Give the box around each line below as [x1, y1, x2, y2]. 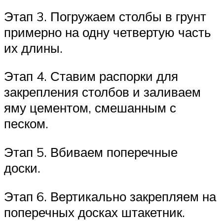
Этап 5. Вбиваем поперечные [4, 144, 178, 160]
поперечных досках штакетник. [4, 204, 185, 220]
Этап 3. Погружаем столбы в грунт [4, 8, 206, 24]
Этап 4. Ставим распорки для [4, 68, 178, 84]
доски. [4, 159, 40, 176]
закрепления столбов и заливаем [4, 84, 201, 100]
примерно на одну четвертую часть [4, 24, 211, 40]
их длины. [4, 39, 63, 56]
